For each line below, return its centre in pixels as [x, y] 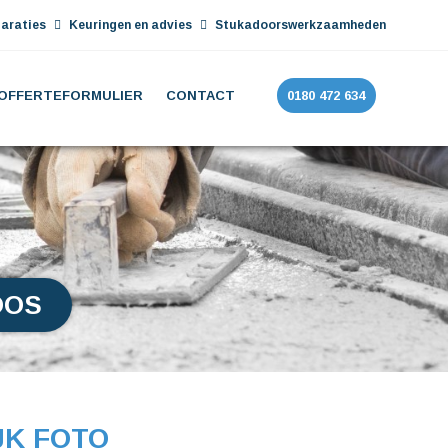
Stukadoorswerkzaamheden [299, 25]
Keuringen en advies [131, 25]
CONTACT [200, 95]
